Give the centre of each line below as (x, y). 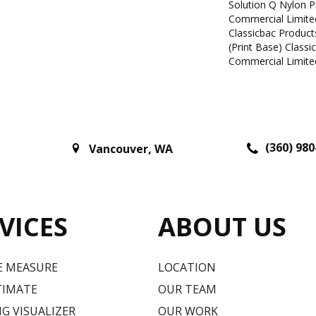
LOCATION (187, 267)
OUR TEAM (187, 289)
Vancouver (119, 149)
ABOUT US (222, 226)
